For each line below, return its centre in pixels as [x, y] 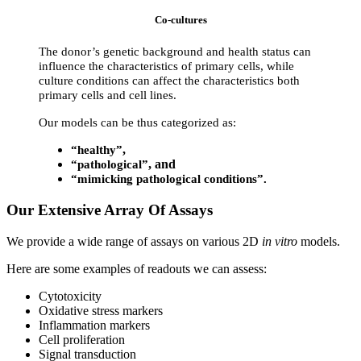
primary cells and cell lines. [108, 95]
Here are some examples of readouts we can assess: [138, 268]
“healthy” [97, 150]
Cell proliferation [82, 339]
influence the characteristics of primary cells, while [166, 66]
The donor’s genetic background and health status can [175, 52]
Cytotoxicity [70, 296]
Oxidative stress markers [101, 310]
